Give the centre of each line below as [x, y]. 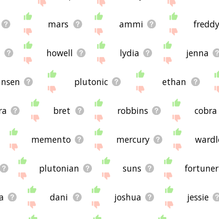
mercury [133, 139]
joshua [128, 197]
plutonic [91, 81]
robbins [132, 110]
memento [51, 139]
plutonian [59, 168]
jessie [198, 197]
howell [60, 53]
